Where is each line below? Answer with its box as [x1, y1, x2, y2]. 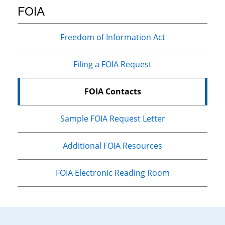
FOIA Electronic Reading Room [55, 167, 170, 179]
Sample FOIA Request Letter [60, 113, 165, 125]
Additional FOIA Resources [63, 140, 162, 152]
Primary [17, 20, 71, 38]
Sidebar [17, 38, 71, 56]
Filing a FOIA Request [73, 59, 152, 70]
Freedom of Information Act [60, 32, 165, 43]
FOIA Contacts [84, 86, 141, 97]
